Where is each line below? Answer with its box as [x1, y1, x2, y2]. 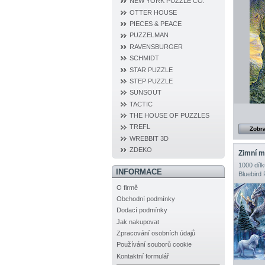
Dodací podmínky [117, 206, 167, 214]
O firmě [117, 183, 138, 191]
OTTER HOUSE [130, 8, 177, 16]
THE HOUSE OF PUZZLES [130, 112, 209, 119]
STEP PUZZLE [130, 77, 173, 85]
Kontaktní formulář [117, 252, 169, 260]
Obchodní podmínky [117, 195, 175, 202]
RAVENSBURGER [130, 43, 183, 50]
